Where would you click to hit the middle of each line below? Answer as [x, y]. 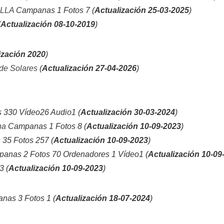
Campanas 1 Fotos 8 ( [46, 126]
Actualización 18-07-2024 [103, 198]
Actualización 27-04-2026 [89, 68]
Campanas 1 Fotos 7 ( [54, 10]
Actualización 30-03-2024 [128, 112]
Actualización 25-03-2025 [142, 10]
